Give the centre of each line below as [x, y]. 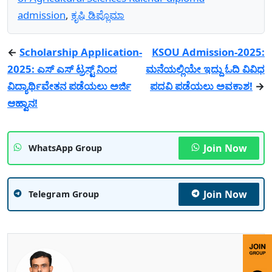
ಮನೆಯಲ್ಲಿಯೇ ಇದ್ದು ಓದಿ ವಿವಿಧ [205, 69]
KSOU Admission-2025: [208, 52]
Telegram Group [64, 194]
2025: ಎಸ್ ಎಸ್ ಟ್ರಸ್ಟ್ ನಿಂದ [62, 69]
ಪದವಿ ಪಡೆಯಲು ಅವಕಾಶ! [201, 86]
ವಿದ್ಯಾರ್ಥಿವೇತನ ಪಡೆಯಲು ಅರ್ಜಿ [69, 86]
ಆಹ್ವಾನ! [22, 103]
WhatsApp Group [65, 148]
